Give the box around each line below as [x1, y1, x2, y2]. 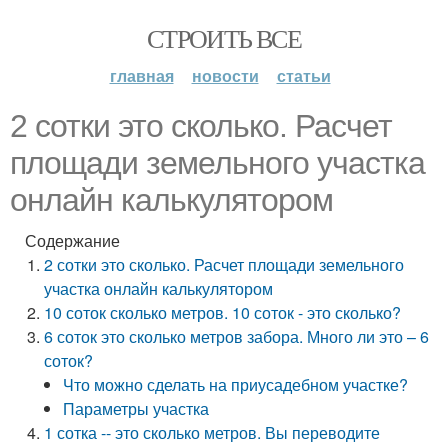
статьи [276, 64, 331, 87]
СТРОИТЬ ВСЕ [146, 21, 302, 55]
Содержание [25, 229, 120, 252]
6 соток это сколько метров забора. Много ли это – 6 [44, 325, 430, 348]
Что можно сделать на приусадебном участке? [63, 373, 409, 396]
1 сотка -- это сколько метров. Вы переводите [44, 421, 381, 444]
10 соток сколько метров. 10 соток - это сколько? [44, 301, 402, 324]
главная [109, 64, 174, 87]
